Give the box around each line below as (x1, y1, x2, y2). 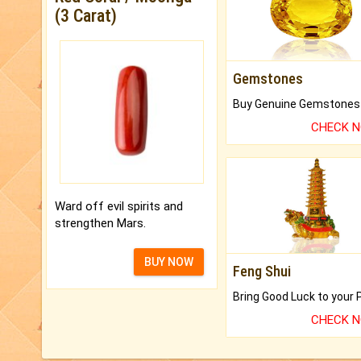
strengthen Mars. (55, 215, 146, 230)
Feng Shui (232, 263, 291, 280)
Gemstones (232, 69, 303, 87)
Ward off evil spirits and (55, 198, 183, 214)
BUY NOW (143, 255, 193, 268)
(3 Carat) (55, 6, 117, 27)
